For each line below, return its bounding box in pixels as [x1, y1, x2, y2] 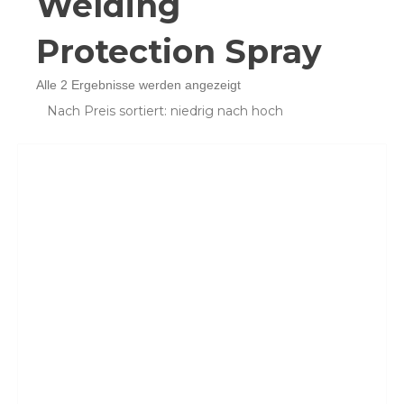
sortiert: [240, 116, 283, 131]
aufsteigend [240, 136, 307, 151]
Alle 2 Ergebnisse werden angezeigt [36, 78, 241, 92]
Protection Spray [36, 32, 322, 71]
